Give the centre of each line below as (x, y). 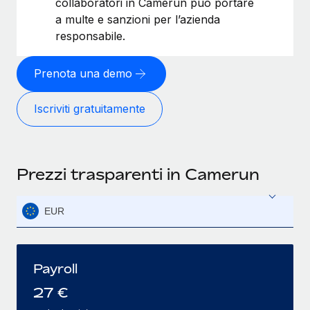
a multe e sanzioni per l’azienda (138, 19)
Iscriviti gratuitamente (90, 109)
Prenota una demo (83, 74)
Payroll (55, 268)
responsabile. (90, 36)
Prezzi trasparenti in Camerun (138, 174)
